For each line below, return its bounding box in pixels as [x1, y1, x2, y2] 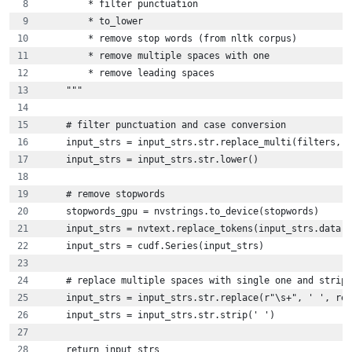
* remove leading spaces [44, 68, 236, 79]
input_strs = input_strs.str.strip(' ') [44, 310, 275, 321]
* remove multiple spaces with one [44, 50, 269, 62]
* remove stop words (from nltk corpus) [44, 33, 297, 45]
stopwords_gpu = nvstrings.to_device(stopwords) [44, 206, 319, 218]
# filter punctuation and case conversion [44, 119, 286, 131]
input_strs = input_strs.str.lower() [44, 154, 258, 166]
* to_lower [44, 16, 143, 27]
